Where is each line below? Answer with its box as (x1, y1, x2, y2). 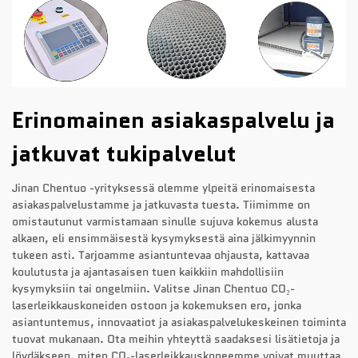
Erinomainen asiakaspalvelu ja (12, 104, 335, 137)
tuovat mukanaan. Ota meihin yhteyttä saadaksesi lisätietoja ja (12, 331, 340, 348)
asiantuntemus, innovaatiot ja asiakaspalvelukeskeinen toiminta (12, 314, 346, 331)
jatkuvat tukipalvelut (12, 137, 237, 170)
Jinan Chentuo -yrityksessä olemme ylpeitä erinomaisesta (12, 180, 315, 197)
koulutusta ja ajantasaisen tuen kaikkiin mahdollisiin (12, 264, 284, 280)
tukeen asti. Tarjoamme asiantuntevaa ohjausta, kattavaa (12, 247, 309, 264)
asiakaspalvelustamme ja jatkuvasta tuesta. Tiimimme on (12, 197, 310, 213)
